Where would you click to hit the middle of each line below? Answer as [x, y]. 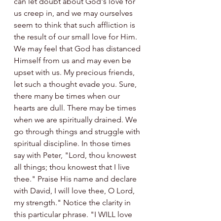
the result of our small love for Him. [76, 37]
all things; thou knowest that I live [73, 167]
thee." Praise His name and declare [76, 179]
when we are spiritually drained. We [76, 119]
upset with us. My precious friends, [75, 72]
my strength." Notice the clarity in [73, 202]
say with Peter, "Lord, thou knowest [76, 155]
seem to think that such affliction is [75, 25]
